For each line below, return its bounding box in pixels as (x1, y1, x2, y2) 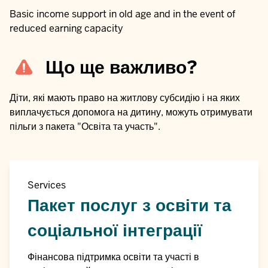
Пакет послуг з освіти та (28, 194, 232, 217)
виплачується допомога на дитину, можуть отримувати (10, 106, 252, 119)
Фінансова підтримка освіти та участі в (28, 251, 199, 264)
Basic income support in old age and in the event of (10, 8, 236, 21)
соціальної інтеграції (28, 220, 202, 242)
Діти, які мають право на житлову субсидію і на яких (10, 92, 240, 105)
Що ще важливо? (45, 55, 197, 79)
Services (28, 179, 66, 192)
